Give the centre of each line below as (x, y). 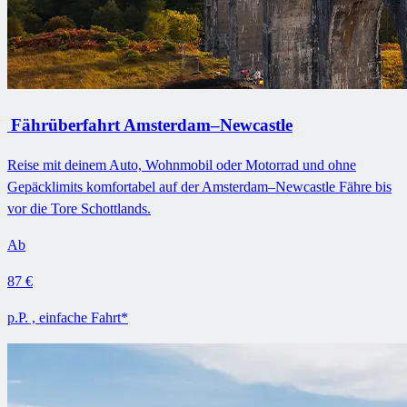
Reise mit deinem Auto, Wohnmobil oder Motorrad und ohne (182, 165)
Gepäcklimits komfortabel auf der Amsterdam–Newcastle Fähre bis (199, 187)
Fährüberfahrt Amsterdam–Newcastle (150, 124)
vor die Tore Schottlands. (79, 209)
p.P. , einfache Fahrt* (68, 318)
